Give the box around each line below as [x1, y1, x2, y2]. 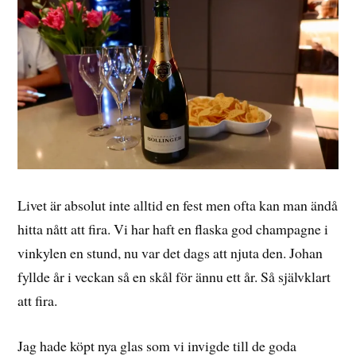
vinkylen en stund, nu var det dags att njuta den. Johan [17, 242, 323, 262]
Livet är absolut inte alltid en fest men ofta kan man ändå [17, 195, 339, 215]
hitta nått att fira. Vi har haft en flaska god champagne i [17, 219, 329, 238]
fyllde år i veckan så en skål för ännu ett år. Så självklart [17, 266, 331, 286]
